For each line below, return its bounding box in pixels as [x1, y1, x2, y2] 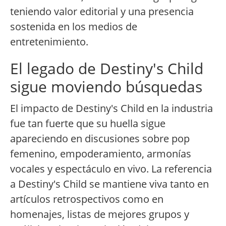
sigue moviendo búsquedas [10, 76, 202, 97]
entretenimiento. [10, 35, 88, 49]
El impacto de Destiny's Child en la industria [10, 101, 213, 116]
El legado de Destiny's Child [10, 58, 203, 79]
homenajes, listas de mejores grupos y [10, 207, 189, 221]
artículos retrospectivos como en [10, 192, 163, 206]
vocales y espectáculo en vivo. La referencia [10, 162, 212, 176]
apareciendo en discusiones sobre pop [10, 132, 190, 146]
